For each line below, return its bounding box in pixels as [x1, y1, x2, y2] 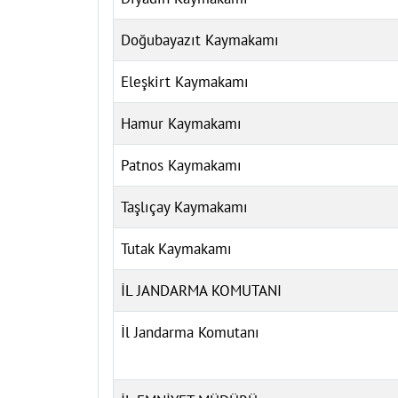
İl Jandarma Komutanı [121, 322, 259, 342]
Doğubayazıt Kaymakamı [121, 29, 279, 50]
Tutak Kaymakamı [121, 238, 232, 259]
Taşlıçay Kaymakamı [121, 196, 248, 217]
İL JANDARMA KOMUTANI [121, 280, 282, 300]
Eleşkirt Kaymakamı [121, 71, 249, 92]
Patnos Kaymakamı [121, 155, 242, 175]
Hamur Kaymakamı [121, 113, 242, 133]
